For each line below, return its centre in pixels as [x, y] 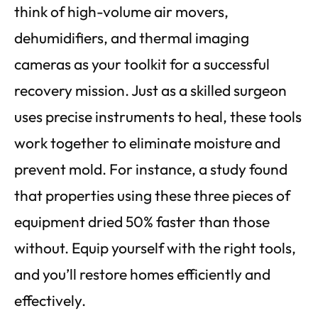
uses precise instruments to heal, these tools [158, 117]
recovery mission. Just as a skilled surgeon [150, 91]
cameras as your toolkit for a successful [142, 64]
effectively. [50, 301]
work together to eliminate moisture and [147, 143]
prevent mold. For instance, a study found [151, 169]
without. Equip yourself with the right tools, [155, 248]
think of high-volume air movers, [121, 12]
